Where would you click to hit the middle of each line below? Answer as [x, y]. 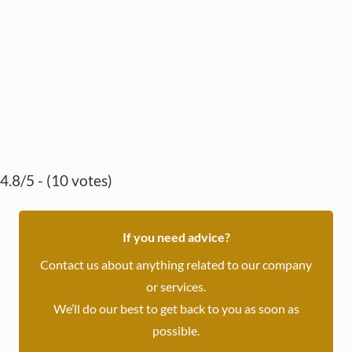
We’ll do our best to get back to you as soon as [176, 309]
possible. [176, 331]
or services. [176, 287]
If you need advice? [176, 237]
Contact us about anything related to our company [176, 265]
